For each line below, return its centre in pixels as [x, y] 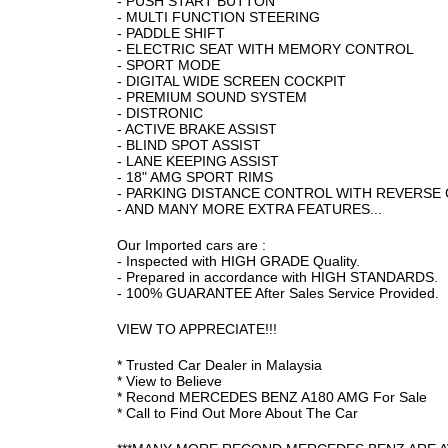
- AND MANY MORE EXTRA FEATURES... [249, 209]
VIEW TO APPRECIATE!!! [197, 329]
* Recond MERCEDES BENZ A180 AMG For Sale [272, 397]
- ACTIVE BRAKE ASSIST [197, 129]
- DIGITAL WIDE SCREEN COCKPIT [231, 81]
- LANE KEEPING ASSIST [198, 161]
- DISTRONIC [160, 113]
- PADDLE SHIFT [171, 33]
